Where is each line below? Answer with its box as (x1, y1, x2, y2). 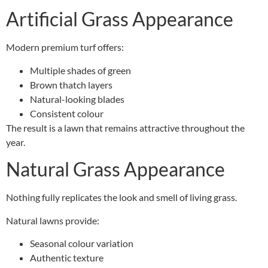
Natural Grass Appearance (6, 157, 225, 181)
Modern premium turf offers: (6, 41, 124, 53)
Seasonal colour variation (30, 237, 133, 249)
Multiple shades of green (30, 64, 131, 76)
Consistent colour (30, 107, 103, 119)
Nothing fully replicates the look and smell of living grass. (6, 191, 237, 203)
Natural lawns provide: (6, 214, 99, 226)
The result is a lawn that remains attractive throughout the (6, 121, 245, 133)
